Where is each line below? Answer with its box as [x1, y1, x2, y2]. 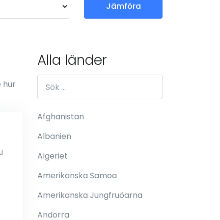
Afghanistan [37, 111, 84, 122]
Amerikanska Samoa [37, 170, 117, 181]
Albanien [37, 131, 71, 142]
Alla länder [37, 51, 107, 70]
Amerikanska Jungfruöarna [37, 190, 142, 201]
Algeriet [37, 150, 68, 162]
